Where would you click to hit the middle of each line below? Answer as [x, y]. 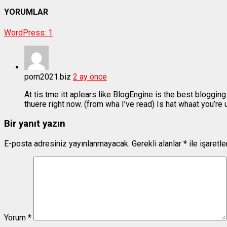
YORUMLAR [26, 12]
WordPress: [26, 32]
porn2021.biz [48, 77]
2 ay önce [90, 77]
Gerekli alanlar [158, 144]
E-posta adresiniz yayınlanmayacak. [67, 144]
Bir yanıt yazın [35, 124]
